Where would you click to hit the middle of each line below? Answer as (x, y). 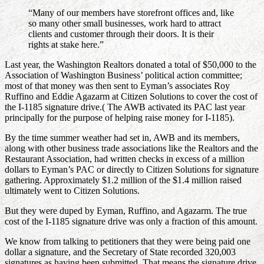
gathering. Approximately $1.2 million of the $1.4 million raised (123, 180)
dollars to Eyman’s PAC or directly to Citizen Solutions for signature (132, 170)
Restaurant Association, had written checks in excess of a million (125, 159)
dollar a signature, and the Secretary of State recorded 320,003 (120, 252)
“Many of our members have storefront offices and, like (131, 13)
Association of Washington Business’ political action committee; (123, 75)
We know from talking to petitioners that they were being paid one (128, 242)
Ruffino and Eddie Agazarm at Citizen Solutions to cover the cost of (131, 97)
